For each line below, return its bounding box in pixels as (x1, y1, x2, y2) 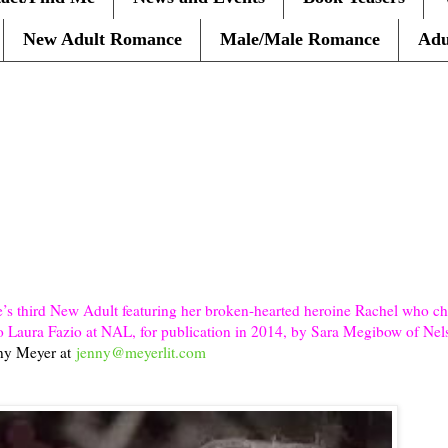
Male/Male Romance (220, 29, 380, 50)
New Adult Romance (23, 29, 182, 50)
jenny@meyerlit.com (76, 341, 206, 362)
